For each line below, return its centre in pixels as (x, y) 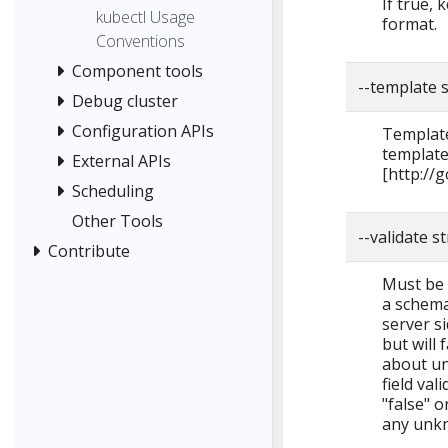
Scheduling (113, 191)
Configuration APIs (143, 131)
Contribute (89, 251)
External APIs (121, 161)
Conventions (140, 41)
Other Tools (117, 221)
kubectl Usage (145, 17)
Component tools (137, 71)
